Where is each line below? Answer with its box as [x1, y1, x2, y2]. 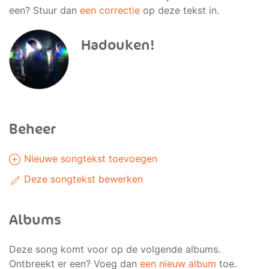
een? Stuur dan [9, 4, 80, 16]
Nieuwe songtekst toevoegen [21, 153, 157, 165]
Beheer [9, 121, 56, 138]
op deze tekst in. [140, 4, 219, 16]
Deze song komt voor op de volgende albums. [9, 243, 220, 255]
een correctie [80, 4, 140, 16]
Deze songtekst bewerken [21, 173, 143, 185]
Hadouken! [81, 37, 155, 54]
